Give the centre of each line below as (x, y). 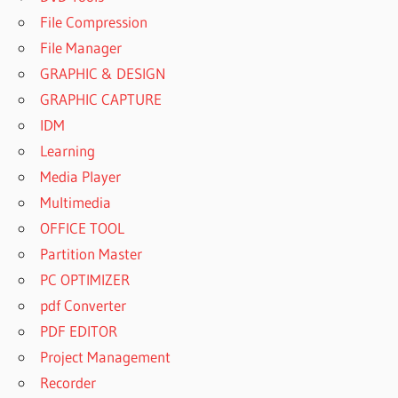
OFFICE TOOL (83, 228)
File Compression (94, 22)
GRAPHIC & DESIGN (103, 74)
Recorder (68, 383)
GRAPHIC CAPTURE (101, 99)
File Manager (81, 48)
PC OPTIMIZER (85, 280)
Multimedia (76, 203)
